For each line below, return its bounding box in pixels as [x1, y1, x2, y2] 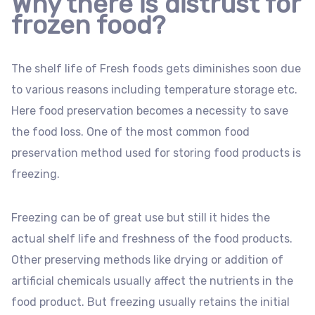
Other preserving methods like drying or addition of [11, 253, 283, 267]
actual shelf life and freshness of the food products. [11, 232, 292, 246]
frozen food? [11, 10, 165, 41]
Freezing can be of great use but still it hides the [11, 211, 270, 225]
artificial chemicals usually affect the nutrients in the [11, 274, 293, 288]
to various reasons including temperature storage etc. [11, 83, 297, 97]
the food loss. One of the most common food [11, 125, 250, 139]
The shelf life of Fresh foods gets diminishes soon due [11, 62, 301, 76]
